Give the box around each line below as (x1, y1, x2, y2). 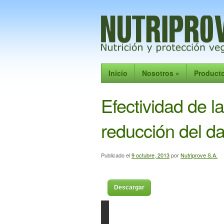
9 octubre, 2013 (131, 151, 169, 159)
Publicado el (101, 151, 130, 159)
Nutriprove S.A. (180, 151, 217, 159)
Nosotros (142, 68, 173, 78)
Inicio (108, 68, 127, 78)
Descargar (114, 184, 145, 191)
